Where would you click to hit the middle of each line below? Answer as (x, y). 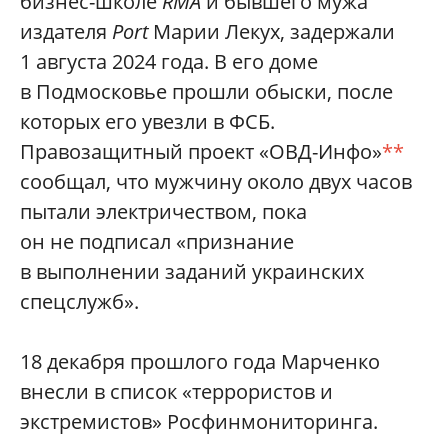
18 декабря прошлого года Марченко (200, 361)
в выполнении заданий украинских (192, 271)
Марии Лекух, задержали (271, 31)
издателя (66, 31)
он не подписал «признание (157, 241)
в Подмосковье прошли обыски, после (206, 91)
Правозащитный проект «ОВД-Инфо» (201, 151)
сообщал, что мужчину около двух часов (216, 181)
